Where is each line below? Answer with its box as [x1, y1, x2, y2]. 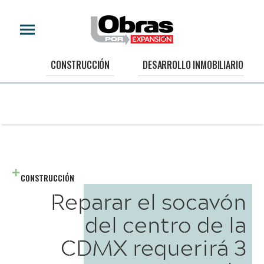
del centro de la [85, 207, 246, 241]
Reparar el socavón [51, 184, 246, 218]
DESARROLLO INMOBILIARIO [143, 58, 243, 72]
